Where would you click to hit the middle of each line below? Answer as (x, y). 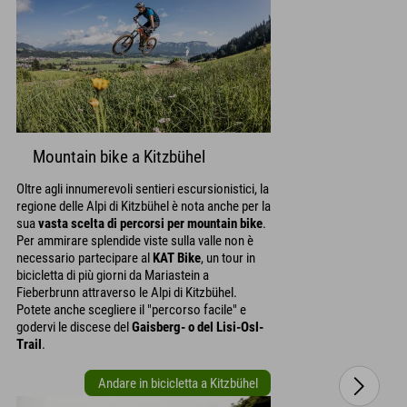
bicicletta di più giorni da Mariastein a (113, 276)
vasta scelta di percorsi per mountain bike (150, 224)
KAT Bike (177, 258)
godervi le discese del (74, 328)
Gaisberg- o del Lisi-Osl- (198, 328)
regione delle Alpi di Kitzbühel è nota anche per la (144, 207)
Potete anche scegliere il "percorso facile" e (131, 310)
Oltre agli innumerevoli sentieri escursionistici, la (143, 189)
